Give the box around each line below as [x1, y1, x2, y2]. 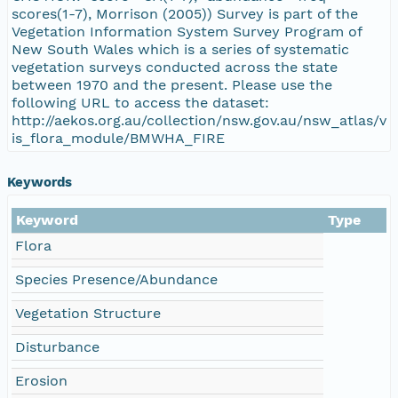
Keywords [7, 173, 72, 190]
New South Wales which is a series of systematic [12, 40, 349, 58]
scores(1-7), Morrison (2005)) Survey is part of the [12, 4, 358, 22]
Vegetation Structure [15, 304, 161, 322]
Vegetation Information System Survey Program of [12, 22, 362, 40]
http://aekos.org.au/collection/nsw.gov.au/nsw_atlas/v [12, 111, 386, 129]
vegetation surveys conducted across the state [12, 58, 338, 76]
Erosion [15, 371, 68, 389]
